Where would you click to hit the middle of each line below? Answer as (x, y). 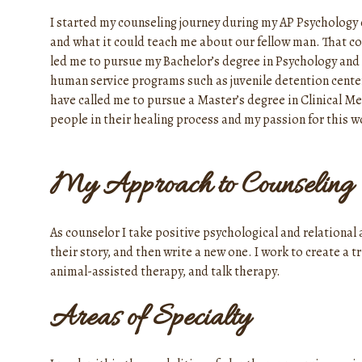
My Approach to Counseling (202, 186)
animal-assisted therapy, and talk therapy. (165, 271)
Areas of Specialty (150, 318)
